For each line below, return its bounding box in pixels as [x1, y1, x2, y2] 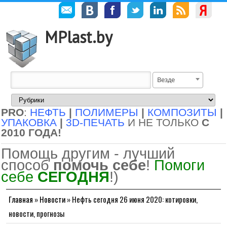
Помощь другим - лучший [1, 145, 175, 162]
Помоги [154, 157, 205, 173]
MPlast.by [45, 26, 112, 48]
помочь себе [53, 157, 146, 173]
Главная [9, 194, 33, 205]
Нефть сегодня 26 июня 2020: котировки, [72, 194, 198, 205]
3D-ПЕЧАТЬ [66, 117, 125, 129]
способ [1, 157, 53, 173]
